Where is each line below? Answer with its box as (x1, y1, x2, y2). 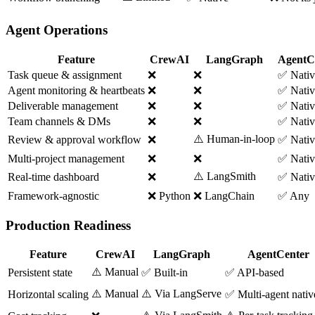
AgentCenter (247, 248, 309, 261)
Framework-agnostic (8, 190, 99, 202)
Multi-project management (8, 153, 124, 165)
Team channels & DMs (8, 115, 110, 127)
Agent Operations (6, 22, 108, 38)
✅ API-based (225, 266, 284, 279)
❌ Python (148, 190, 191, 202)
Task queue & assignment (8, 69, 122, 81)
